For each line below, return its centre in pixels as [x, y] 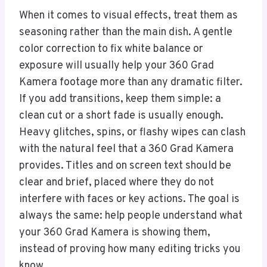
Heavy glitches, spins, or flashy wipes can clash [132, 133]
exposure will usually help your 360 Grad [117, 66]
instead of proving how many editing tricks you [130, 250]
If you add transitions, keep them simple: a [120, 100]
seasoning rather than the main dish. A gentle [126, 33]
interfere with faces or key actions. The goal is [129, 200]
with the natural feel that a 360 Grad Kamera [126, 150]
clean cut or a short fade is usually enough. [121, 116]
